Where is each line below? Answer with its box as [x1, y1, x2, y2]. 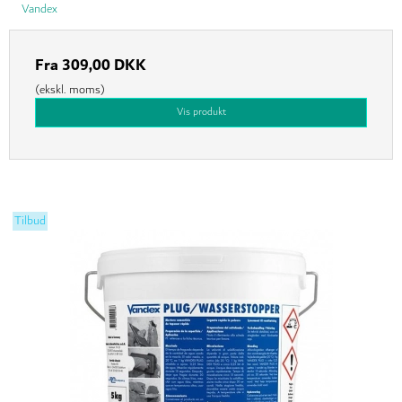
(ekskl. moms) [35, 80, 105, 100]
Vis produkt [176, 103, 226, 121]
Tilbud [14, 211, 47, 232]
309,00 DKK [62, 52, 146, 80]
